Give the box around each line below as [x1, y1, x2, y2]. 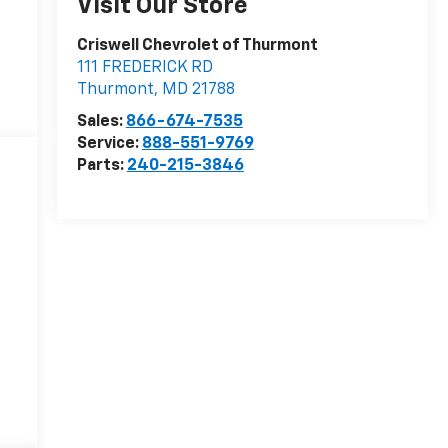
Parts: [76, 158, 127, 175]
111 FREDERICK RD [76, 60, 213, 77]
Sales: [76, 114, 126, 131]
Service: [76, 136, 142, 153]
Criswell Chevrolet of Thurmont [76, 38, 318, 55]
